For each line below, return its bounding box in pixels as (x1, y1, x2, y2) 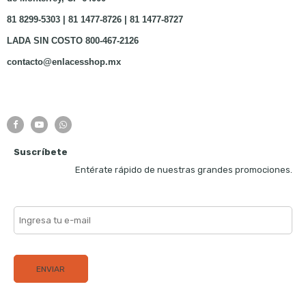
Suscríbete (14, 146, 68, 157)
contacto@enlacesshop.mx (6, 56, 121, 67)
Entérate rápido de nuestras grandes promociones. (75, 164, 292, 175)
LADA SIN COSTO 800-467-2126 (6, 35, 139, 46)
